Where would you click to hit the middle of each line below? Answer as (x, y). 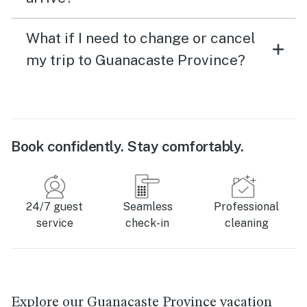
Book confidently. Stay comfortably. (127, 146)
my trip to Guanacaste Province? (136, 60)
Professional (246, 206)
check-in (148, 223)
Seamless (147, 206)
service (54, 223)
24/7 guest (55, 206)
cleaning (246, 223)
